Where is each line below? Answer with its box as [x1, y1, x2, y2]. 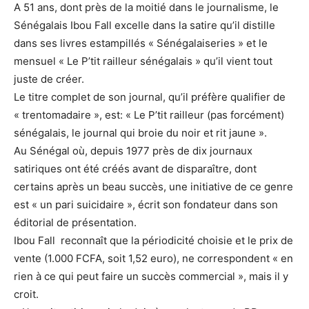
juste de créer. [14, 72, 84, 86]
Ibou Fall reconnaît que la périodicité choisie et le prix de [14, 234, 293, 248]
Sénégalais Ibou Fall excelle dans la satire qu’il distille [14, 19, 275, 32]
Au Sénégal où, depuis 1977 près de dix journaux [14, 144, 252, 158]
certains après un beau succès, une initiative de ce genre [14, 180, 293, 194]
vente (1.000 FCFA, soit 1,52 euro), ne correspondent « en [14, 252, 293, 266]
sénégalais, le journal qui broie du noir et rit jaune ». [14, 126, 267, 140]
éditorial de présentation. [14, 216, 137, 230]
